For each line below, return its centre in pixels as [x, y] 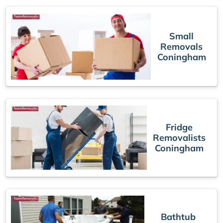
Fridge [179, 127]
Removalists [179, 138]
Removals [182, 47]
